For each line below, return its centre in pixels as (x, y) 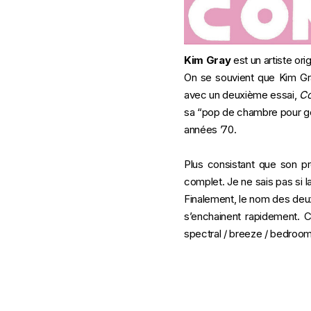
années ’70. (211, 129)
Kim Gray (208, 60)
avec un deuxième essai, (242, 95)
